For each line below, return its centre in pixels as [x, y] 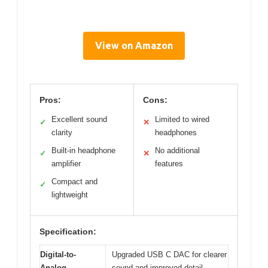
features [169, 164]
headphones [176, 133]
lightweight [70, 195]
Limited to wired [182, 120]
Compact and [74, 182]
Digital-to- [58, 255]
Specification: [68, 232]
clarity [62, 133]
